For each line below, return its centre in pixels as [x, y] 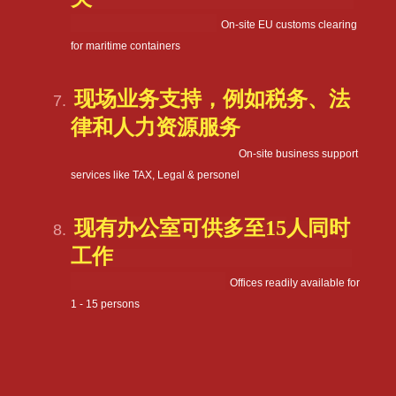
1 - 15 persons [106, 304]
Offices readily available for [295, 282]
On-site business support [299, 153]
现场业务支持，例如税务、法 [213, 99]
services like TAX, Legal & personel [156, 175]
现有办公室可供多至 [170, 228]
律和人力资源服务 [156, 127]
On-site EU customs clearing [289, 24]
